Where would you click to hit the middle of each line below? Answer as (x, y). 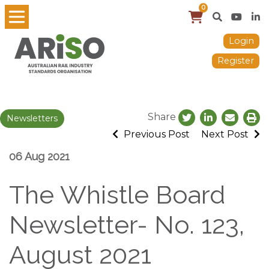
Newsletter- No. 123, (127, 225)
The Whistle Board (117, 195)
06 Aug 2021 (39, 156)
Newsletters (32, 118)
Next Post (226, 134)
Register (236, 61)
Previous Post (156, 134)
